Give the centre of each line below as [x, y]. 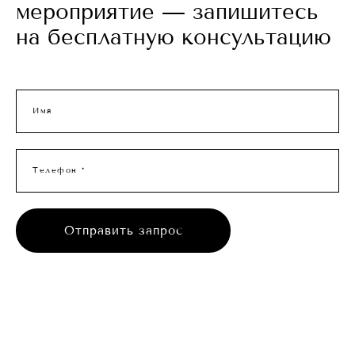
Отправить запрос [124, 230]
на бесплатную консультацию [174, 37]
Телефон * [59, 170]
